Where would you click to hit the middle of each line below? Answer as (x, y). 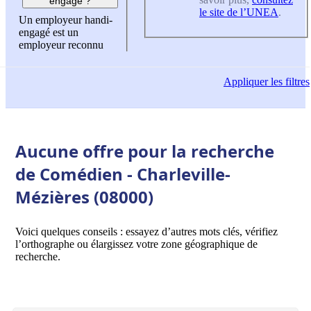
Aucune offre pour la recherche (145, 151)
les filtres (289, 82)
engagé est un (49, 33)
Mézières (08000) (84, 196)
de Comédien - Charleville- (123, 174)
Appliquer (246, 82)
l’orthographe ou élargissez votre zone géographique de (136, 244)
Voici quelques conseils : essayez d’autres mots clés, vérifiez (146, 231)
